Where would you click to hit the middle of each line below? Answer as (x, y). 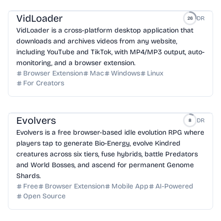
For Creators (44, 83)
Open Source (44, 196)
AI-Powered (174, 186)
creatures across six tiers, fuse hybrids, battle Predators (107, 154)
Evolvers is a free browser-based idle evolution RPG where (110, 132)
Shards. (28, 176)
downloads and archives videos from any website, (97, 41)
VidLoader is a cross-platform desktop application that (105, 30)
